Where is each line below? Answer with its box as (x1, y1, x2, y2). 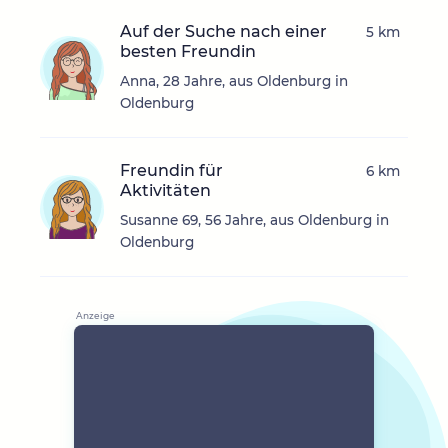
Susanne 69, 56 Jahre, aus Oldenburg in (120, 212, 389, 229)
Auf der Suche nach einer (120, 22, 327, 42)
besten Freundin (120, 42, 256, 62)
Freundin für (120, 161, 223, 181)
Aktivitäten (120, 181, 211, 201)
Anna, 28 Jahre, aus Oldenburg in (120, 73, 348, 90)
